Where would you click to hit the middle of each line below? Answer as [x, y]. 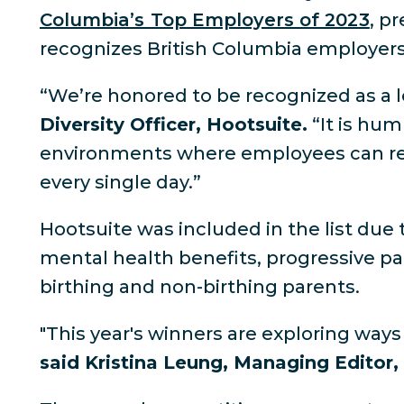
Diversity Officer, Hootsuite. [174, 124]
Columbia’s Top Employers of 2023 [205, 20]
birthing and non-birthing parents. [202, 287]
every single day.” [120, 182]
